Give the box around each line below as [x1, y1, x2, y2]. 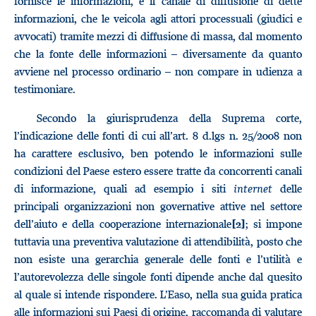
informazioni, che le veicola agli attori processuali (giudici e [14, 11, 302, 25]
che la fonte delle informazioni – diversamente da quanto [14, 47, 302, 61]
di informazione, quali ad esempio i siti [14, 181, 233, 195]
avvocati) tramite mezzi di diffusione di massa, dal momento [14, 29, 302, 43]
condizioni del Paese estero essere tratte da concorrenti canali [14, 164, 302, 178]
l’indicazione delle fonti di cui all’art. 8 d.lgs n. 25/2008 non [14, 128, 302, 142]
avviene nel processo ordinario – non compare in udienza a [14, 64, 302, 78]
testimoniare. [14, 82, 75, 96]
